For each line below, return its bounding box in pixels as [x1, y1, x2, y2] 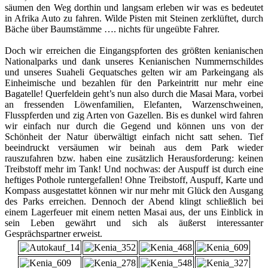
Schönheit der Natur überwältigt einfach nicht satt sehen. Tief [5, 131, 263, 142]
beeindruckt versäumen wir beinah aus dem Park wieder [5, 142, 263, 153]
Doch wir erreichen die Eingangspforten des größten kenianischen [5, 45, 263, 56]
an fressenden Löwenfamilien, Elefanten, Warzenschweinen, [5, 99, 263, 109]
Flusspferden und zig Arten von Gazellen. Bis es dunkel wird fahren [5, 109, 263, 120]
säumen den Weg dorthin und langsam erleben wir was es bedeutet [5, 2, 263, 13]
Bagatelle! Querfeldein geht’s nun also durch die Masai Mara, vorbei [5, 88, 263, 99]
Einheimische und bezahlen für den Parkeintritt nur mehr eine [5, 77, 263, 88]
